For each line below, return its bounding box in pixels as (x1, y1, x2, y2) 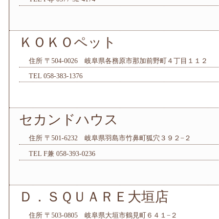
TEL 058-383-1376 (29, 72, 83, 80)
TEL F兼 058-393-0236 (29, 150, 95, 157)
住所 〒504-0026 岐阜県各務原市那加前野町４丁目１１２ (29, 57, 208, 65)
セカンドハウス (19, 112, 118, 127)
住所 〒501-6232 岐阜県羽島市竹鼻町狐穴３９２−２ (29, 134, 191, 142)
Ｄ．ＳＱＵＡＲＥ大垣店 (19, 189, 169, 204)
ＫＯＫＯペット (19, 35, 116, 50)
